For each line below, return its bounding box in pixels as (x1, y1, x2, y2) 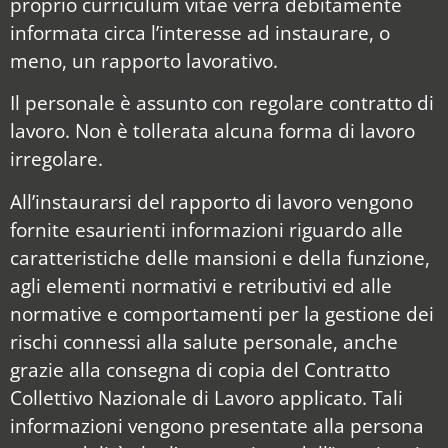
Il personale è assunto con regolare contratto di (10, 89, 434, 117)
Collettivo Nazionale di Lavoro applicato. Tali (10, 383, 403, 411)
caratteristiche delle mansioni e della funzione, (10, 243, 430, 271)
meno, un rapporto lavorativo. (10, 47, 278, 75)
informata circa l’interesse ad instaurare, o (10, 19, 390, 47)
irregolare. (10, 145, 103, 173)
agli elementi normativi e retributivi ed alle (10, 271, 392, 299)
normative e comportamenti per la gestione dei (10, 299, 434, 327)
